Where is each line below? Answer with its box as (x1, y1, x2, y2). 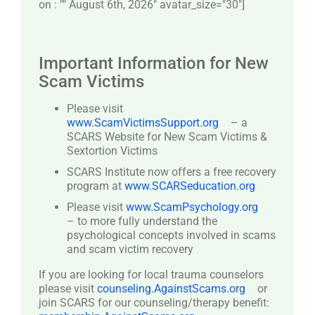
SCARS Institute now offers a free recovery (66, 165, 276, 179)
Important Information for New (38, 53, 269, 73)
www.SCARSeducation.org (124, 179, 255, 193)
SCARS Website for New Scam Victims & (66, 130, 267, 143)
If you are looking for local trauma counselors (38, 268, 264, 281)
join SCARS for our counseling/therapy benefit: (38, 296, 269, 309)
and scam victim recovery (66, 243, 193, 256)
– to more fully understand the (66, 214, 217, 228)
